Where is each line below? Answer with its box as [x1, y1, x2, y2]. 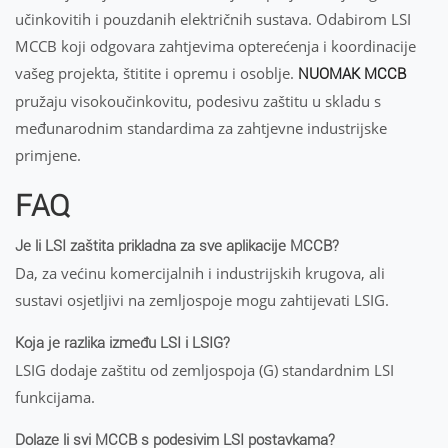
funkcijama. [15, 387, 95, 407]
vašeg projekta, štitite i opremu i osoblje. [15, 63, 298, 83]
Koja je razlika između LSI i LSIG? [15, 334, 230, 352]
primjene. [15, 145, 81, 165]
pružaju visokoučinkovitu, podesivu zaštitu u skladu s [15, 91, 381, 111]
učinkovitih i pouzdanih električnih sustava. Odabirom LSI [15, 9, 411, 29]
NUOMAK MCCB [298, 65, 406, 83]
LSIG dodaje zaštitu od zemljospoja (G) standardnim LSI [15, 360, 394, 380]
